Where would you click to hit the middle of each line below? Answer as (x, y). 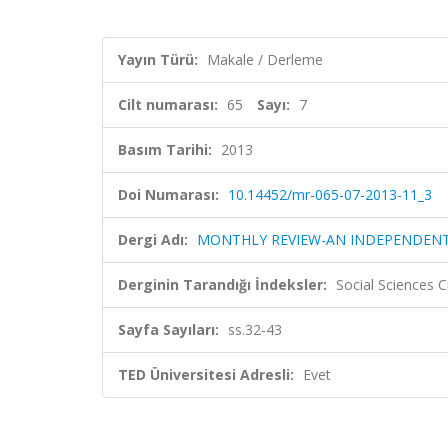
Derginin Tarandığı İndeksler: (222, 284)
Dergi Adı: (153, 239)
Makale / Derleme (265, 59)
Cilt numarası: (168, 104)
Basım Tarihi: (165, 149)
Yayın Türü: (158, 59)
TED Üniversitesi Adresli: (206, 374)
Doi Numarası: (168, 194)
